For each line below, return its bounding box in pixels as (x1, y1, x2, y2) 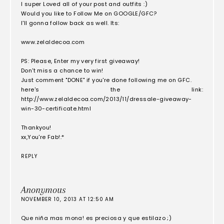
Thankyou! (21, 123, 51, 131)
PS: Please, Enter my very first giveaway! (21, 57, 140, 65)
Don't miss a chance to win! (21, 66, 103, 74)
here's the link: (21, 85, 203, 93)
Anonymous (21, 184, 66, 195)
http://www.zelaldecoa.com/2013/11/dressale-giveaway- (21, 95, 192, 103)
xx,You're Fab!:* (21, 133, 64, 141)
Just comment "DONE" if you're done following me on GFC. (21, 76, 191, 84)
